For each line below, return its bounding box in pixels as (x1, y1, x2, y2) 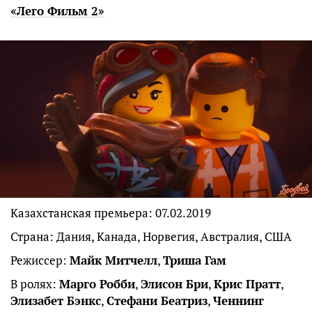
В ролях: (10, 276, 59, 292)
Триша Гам (163, 252, 226, 269)
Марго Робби (59, 276, 135, 292)
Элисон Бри (141, 276, 208, 292)
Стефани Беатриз (107, 292, 208, 309)
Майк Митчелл (70, 252, 157, 269)
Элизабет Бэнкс (10, 292, 101, 309)
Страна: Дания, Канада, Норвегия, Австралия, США (10, 228, 292, 245)
